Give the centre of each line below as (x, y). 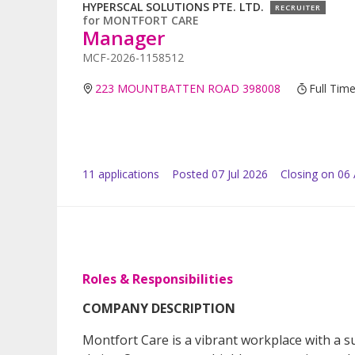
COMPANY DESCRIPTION (159, 309)
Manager (124, 38)
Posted (190, 174)
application (124, 174)
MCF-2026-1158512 (133, 58)
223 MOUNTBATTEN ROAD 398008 (188, 89)
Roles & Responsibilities (158, 279)
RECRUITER (298, 8)
